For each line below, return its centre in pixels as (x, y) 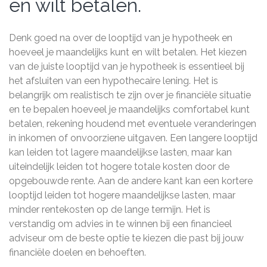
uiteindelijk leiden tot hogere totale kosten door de (119, 167)
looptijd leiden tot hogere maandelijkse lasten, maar (122, 195)
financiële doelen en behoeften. (77, 252)
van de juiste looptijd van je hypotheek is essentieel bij (127, 66)
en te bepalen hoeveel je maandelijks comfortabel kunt (129, 109)
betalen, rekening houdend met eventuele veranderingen (133, 124)
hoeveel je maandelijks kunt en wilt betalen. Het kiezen (128, 52)
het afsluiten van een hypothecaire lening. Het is (114, 81)
